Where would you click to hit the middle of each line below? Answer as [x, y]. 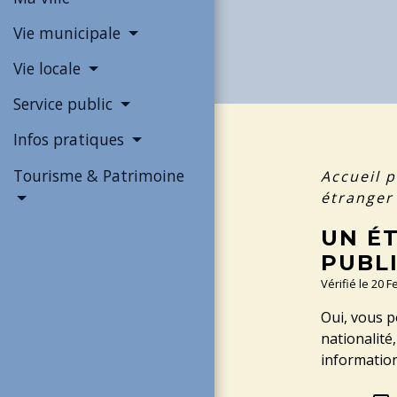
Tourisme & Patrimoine [99, 175]
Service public [65, 104]
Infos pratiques [71, 140]
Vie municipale [69, 33]
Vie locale [49, 69]
